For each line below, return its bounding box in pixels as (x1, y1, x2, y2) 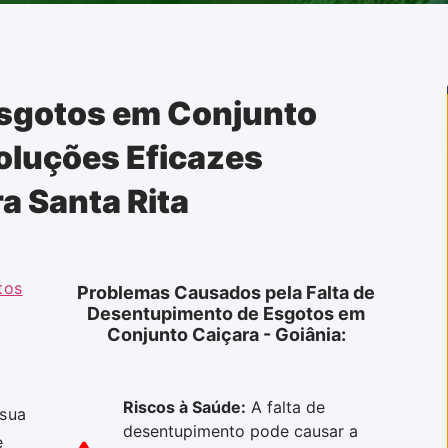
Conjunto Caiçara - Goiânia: (106, 323, 346, 345)
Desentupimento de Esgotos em (87, 302, 366, 324)
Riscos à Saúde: (123, 396, 246, 417)
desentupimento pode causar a (123, 420, 358, 441)
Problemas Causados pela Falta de (77, 281, 376, 303)
